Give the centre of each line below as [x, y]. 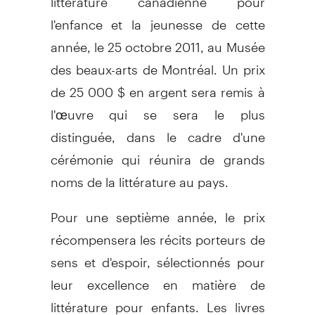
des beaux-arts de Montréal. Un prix [157, 63]
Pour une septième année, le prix [157, 211]
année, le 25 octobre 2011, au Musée [157, 41]
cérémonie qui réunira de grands [157, 153]
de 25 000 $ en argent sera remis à [157, 86]
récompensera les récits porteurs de [157, 233]
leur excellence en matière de [157, 278]
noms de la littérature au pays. [139, 176]
